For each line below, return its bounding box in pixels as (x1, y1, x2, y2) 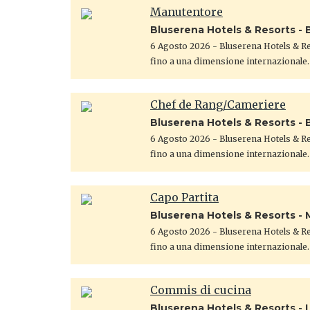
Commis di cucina (150, 282, 251, 297)
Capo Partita (150, 190, 219, 204)
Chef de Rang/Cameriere (150, 97, 286, 111)
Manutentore (150, 4, 223, 19)
